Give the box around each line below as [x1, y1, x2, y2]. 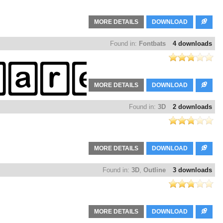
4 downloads [173, 40, 212, 48]
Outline [143, 166, 166, 174]
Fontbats [139, 40, 166, 48]
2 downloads [173, 103, 212, 111]
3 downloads [173, 166, 212, 174]
